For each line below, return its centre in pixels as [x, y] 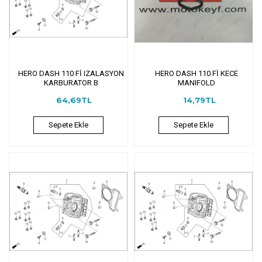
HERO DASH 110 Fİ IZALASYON [71, 73]
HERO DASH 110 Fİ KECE [196, 73]
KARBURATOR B [71, 82]
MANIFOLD [196, 82]
